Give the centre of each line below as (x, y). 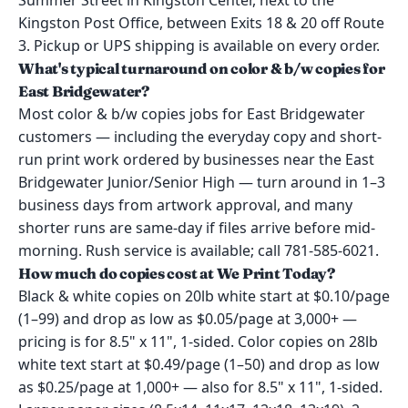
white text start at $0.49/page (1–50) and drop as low (199, 364)
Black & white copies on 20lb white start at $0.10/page (204, 296)
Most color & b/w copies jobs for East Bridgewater (192, 114)
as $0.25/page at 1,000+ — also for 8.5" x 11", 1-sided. (200, 387)
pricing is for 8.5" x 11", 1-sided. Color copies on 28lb (198, 342)
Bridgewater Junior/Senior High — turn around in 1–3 (202, 182)
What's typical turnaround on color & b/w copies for (202, 68)
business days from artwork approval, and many (185, 205)
